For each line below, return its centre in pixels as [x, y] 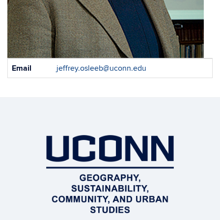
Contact [21, 63]
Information [27, 74]
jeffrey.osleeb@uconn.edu [101, 68]
